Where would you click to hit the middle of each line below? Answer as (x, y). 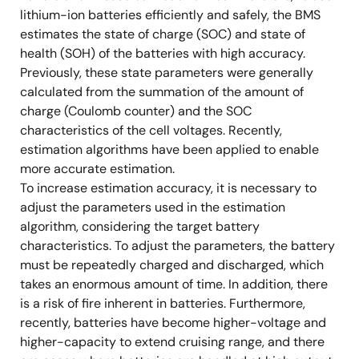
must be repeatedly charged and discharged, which (172, 265)
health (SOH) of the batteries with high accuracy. (163, 53)
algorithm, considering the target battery (140, 226)
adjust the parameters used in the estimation (153, 207)
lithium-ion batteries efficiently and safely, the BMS (170, 15)
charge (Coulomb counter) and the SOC (136, 111)
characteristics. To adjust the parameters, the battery (177, 246)
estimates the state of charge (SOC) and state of (163, 34)
